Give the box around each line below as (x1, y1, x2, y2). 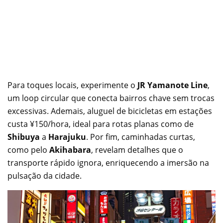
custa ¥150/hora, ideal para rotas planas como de (7, 118, 194, 129)
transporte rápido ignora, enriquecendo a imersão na (7, 157, 209, 168)
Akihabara (49, 144, 91, 155)
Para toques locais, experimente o (7, 79, 135, 91)
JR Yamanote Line (135, 79, 208, 91)
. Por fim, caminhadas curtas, (86, 131, 195, 142)
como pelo (7, 144, 49, 155)
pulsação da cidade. (7, 170, 82, 181)
